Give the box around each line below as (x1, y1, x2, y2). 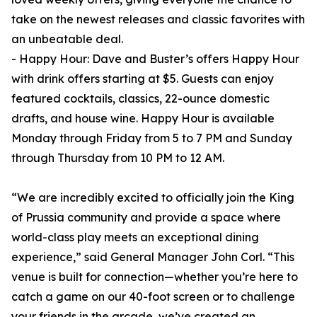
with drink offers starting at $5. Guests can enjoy (11, 71, 274, 86)
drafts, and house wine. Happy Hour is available (11, 111, 275, 126)
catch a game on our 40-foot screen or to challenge (11, 289, 295, 304)
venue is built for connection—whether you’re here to (11, 270, 298, 284)
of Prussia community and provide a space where (11, 210, 281, 225)
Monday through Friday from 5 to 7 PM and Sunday (11, 131, 292, 146)
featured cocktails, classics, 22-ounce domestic (11, 91, 270, 106)
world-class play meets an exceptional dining (11, 230, 259, 245)
